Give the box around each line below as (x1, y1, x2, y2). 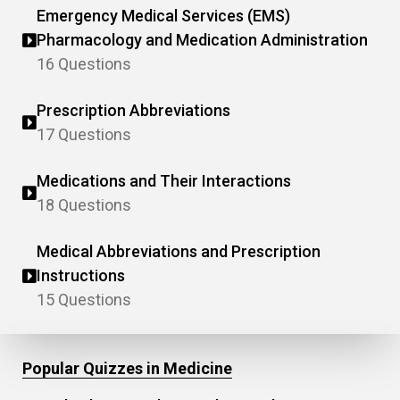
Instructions (37, 266, 125, 285)
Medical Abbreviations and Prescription (37, 242, 321, 261)
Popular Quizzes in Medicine (22, 359, 232, 378)
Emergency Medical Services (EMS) (37, 6, 290, 25)
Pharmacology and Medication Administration (37, 30, 368, 49)
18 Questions (37, 196, 131, 214)
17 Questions (37, 125, 131, 144)
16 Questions (37, 54, 131, 73)
